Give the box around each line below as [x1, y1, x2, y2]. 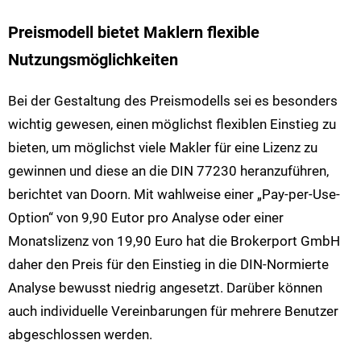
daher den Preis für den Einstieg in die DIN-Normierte [8, 256, 329, 273]
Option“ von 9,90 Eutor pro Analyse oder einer [8, 210, 284, 226]
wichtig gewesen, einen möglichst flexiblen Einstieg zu [8, 116, 336, 133]
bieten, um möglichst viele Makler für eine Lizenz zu [8, 139, 317, 156]
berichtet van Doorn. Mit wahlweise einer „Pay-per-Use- [8, 186, 340, 203]
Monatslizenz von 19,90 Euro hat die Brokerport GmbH [8, 233, 340, 250]
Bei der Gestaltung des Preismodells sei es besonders [8, 93, 338, 110]
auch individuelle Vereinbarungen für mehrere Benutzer [8, 303, 338, 320]
